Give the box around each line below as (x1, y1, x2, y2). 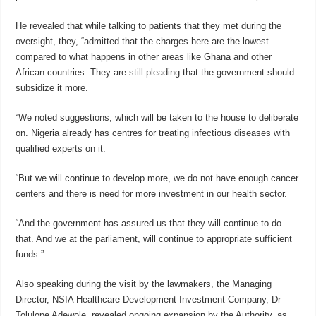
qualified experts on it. (16, 143, 107, 154)
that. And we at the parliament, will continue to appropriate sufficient (16, 233, 293, 245)
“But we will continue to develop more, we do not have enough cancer (16, 173, 299, 184)
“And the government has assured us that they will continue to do (16, 218, 282, 229)
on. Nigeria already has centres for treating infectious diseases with (16, 128, 291, 139)
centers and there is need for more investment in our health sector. (16, 188, 288, 200)
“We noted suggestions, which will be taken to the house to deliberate (16, 112, 299, 123)
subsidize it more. (16, 83, 89, 94)
